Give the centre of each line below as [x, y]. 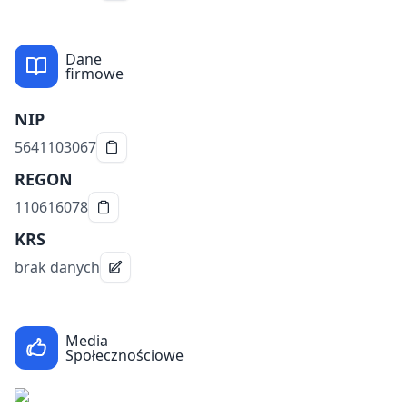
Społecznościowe [124, 355]
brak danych [57, 267]
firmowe [94, 73]
